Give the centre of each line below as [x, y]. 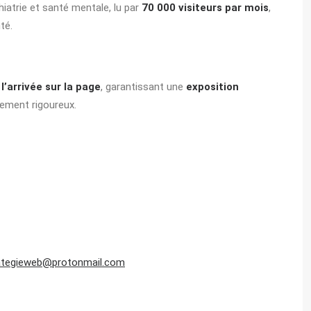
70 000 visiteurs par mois [205, 8]
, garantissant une [143, 87]
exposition [212, 87]
